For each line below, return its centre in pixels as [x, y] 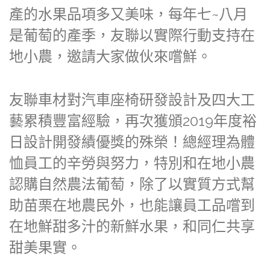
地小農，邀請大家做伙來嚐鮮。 [110, 56]
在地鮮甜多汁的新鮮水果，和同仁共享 [132, 226]
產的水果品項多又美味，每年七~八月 [128, 14]
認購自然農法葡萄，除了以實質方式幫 [132, 184]
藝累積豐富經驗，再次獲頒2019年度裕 [133, 121]
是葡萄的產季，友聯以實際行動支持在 [132, 35]
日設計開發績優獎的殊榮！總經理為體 [132, 142]
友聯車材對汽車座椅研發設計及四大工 [132, 99]
